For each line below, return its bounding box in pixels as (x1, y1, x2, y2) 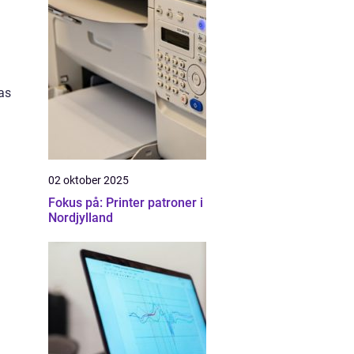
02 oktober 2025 (48, 174, 129, 186)
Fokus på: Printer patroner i (48, 195, 203, 210)
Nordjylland (48, 210, 113, 225)
